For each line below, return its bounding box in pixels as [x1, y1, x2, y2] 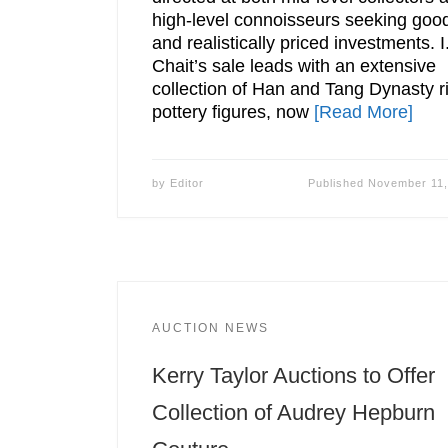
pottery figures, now [151, 101, 314, 122]
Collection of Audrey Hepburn [151, 399, 435, 425]
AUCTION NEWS [151, 320, 269, 335]
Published [307, 176, 368, 189]
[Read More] [313, 101, 413, 122]
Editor [169, 176, 204, 189]
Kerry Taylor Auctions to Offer [151, 362, 435, 388]
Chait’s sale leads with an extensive [151, 55, 436, 76]
